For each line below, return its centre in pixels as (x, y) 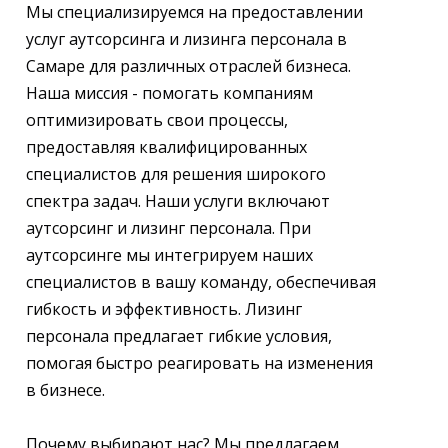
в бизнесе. (65, 390)
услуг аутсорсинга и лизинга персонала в (186, 39)
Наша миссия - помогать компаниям (169, 93)
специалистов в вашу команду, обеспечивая (201, 282)
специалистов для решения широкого (176, 174)
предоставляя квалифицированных (166, 147)
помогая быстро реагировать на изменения (199, 363)
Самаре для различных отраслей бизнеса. (188, 66)
